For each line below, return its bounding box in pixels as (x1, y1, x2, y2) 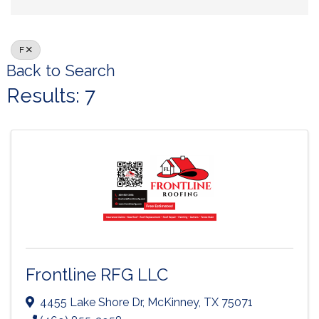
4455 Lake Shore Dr (40, 295, 142, 309)
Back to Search (6, 62, 115, 80)
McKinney (147, 295, 199, 309)
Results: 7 (7, 84, 95, 108)
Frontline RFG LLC (26, 264, 168, 285)
